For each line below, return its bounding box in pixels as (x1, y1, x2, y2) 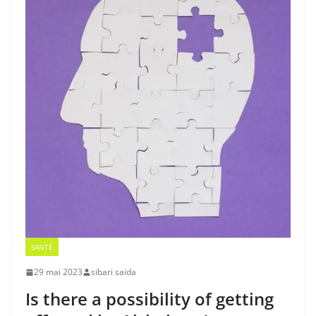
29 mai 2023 (34, 266, 83, 279)
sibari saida (91, 266, 136, 279)
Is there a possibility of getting (25, 287, 274, 311)
